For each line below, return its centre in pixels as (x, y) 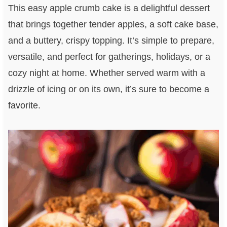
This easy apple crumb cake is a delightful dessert (109, 8)
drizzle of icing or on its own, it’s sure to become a (108, 89)
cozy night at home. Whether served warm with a (106, 73)
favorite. (24, 106)
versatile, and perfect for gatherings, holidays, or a (109, 57)
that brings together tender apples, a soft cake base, (113, 25)
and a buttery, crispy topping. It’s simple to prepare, (111, 41)
